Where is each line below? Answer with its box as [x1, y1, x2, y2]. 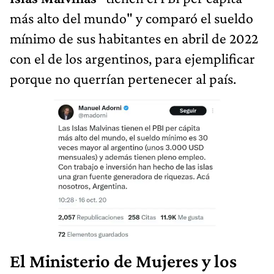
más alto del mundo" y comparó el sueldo [10, 9, 253, 26]
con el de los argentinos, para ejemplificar [10, 50, 255, 67]
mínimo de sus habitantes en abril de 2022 [10, 29, 258, 46]
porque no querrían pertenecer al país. [10, 70, 236, 87]
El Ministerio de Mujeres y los [10, 251, 237, 272]
